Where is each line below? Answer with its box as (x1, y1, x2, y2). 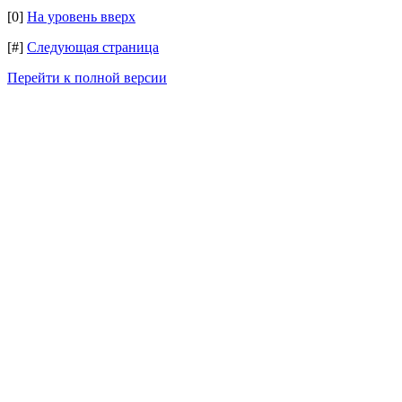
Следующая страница (27, 39, 159, 55)
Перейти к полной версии (7, 70, 167, 85)
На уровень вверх (27, 9, 135, 24)
